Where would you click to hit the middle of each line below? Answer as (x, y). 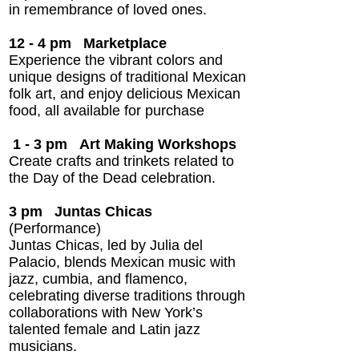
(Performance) (55, 228)
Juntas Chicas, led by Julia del (106, 245)
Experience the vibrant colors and (116, 60)
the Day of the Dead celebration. (112, 178)
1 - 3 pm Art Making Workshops (123, 144)
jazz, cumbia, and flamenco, (98, 279)
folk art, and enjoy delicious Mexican (125, 94)
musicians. (43, 346)
